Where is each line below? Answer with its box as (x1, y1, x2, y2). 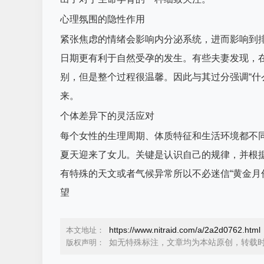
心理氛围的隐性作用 (60, 14, 145, 24)
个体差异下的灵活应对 (60, 111, 154, 121)
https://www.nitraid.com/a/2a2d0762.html (109, 225, 260, 235)
